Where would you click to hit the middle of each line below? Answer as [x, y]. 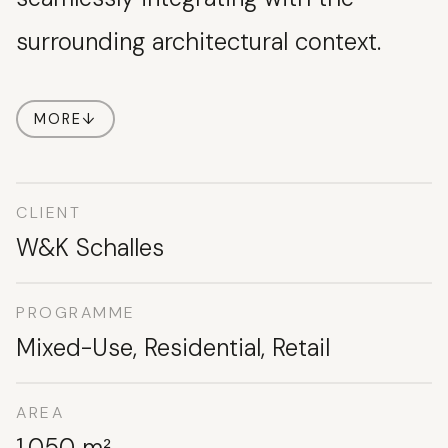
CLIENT [49, 213]
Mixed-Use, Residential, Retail [173, 348]
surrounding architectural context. [198, 42]
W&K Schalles [90, 248]
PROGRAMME [76, 313]
